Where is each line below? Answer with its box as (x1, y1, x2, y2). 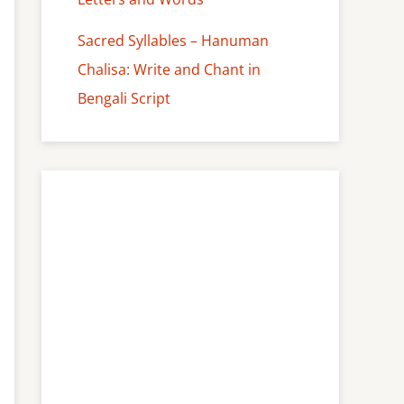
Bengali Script (78, 88, 170, 109)
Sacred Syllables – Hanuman (78, 31, 269, 51)
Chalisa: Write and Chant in (78, 60, 261, 80)
